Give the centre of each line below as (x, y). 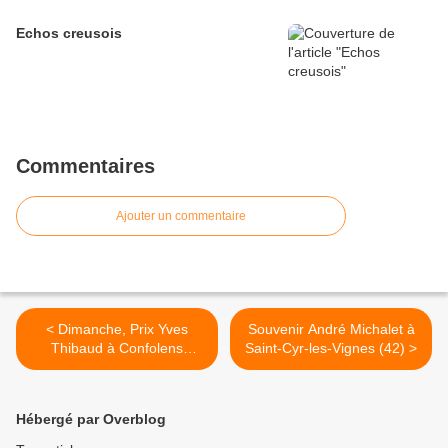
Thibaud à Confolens (117, 348)
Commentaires (85, 166)
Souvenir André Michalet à (331, 329)
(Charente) (117, 367)
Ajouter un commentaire (181, 216)
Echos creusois (69, 33)
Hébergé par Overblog (91, 419)
